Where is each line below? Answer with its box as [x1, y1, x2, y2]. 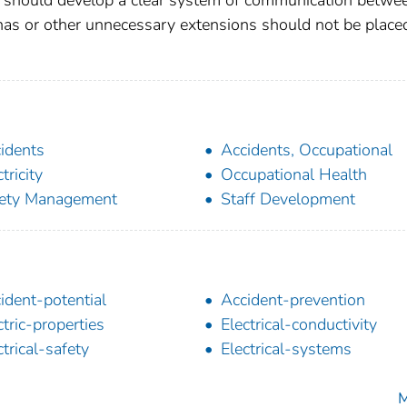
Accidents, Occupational [221, 138, 392, 161]
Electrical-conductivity [221, 313, 377, 335]
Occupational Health [221, 163, 367, 185]
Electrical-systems [221, 337, 352, 360]
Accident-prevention [221, 288, 365, 311]
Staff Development [221, 187, 355, 210]
